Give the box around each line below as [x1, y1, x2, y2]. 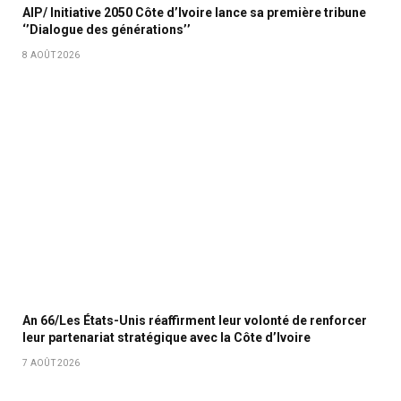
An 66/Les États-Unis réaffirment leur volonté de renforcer [22, 313, 367, 328]
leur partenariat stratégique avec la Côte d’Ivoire [22, 330, 311, 346]
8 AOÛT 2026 [22, 50, 81, 61]
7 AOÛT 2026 [22, 358, 81, 369]
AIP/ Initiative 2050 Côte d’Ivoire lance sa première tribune [22, 5, 366, 21]
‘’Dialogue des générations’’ [22, 22, 191, 38]
